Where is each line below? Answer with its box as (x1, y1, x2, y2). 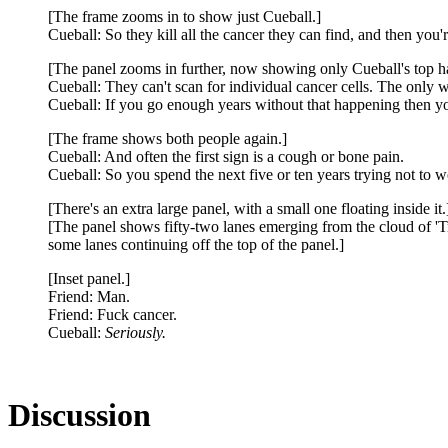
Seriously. (105, 323, 166, 341)
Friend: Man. (48, 287, 130, 305)
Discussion (8, 396, 151, 433)
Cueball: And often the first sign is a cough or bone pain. (48, 147, 404, 165)
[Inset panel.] (48, 269, 130, 287)
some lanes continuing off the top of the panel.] (48, 235, 344, 253)
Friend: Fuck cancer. (48, 305, 177, 323)
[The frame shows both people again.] (48, 129, 287, 147)
